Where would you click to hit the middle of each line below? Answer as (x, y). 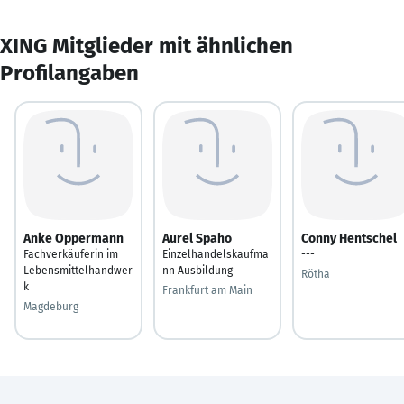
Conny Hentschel (349, 238)
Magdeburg (51, 306)
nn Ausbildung (197, 270)
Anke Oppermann (73, 238)
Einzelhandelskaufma (216, 254)
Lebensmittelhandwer (78, 270)
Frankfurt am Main (207, 290)
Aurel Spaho (197, 238)
